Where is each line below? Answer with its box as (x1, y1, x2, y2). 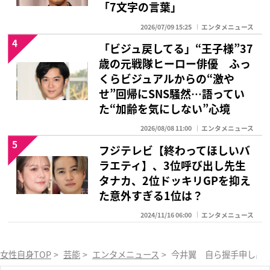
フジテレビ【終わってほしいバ (99, 142, 251, 158)
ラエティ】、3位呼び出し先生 (99, 157, 246, 173)
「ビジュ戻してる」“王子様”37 (99, 40, 254, 56)
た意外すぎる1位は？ (99, 187, 204, 203)
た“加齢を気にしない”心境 (99, 100, 231, 116)
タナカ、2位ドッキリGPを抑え (99, 172, 251, 188)
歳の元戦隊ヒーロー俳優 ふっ (99, 55, 251, 71)
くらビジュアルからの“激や (99, 70, 235, 86)
